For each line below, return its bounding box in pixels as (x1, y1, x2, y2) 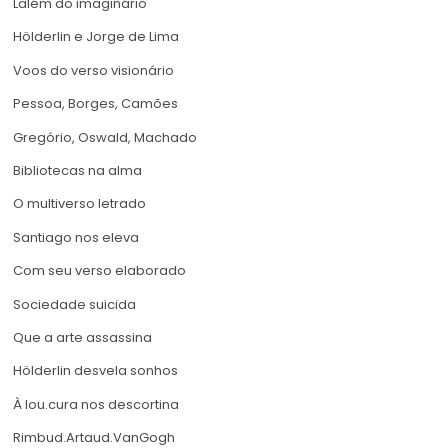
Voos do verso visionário (13, 60, 174, 80)
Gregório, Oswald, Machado (13, 127, 197, 147)
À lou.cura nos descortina (13, 394, 179, 414)
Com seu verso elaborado (13, 261, 186, 281)
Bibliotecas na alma (13, 161, 142, 181)
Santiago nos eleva (13, 227, 139, 247)
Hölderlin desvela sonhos (13, 361, 178, 381)
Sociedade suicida (13, 294, 136, 314)
